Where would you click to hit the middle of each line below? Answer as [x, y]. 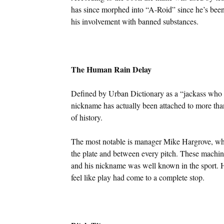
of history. [86, 117]
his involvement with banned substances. [134, 21]
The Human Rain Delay [111, 69]
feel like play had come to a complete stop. [137, 177]
